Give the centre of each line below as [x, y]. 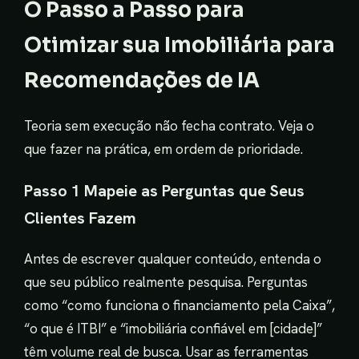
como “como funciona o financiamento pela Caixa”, [179, 305]
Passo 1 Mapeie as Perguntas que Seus [164, 190]
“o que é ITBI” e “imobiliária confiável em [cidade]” [173, 328]
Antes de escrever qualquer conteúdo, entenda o [173, 258]
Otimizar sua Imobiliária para [179, 44]
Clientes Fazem [80, 218]
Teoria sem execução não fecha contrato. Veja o [169, 125]
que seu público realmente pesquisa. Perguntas [166, 282]
